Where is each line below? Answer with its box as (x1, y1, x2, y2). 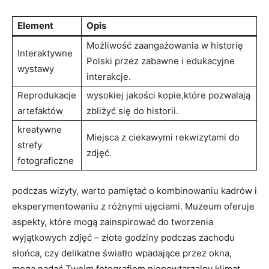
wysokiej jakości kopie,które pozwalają (86, 89, 250, 101)
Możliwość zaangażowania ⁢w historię (86, 39, 243, 51)
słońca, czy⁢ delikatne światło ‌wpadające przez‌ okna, (12, 247, 232, 259)
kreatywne (17, 123, 62, 135)
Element (17, 19, 53, 31)
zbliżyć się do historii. (86, 104, 178, 116)
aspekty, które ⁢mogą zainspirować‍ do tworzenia (12, 216, 213, 228)
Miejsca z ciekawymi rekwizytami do (86, 131, 240, 143)
